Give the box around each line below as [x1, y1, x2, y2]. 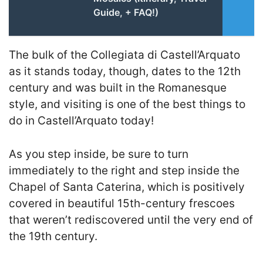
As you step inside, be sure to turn [9, 147, 188, 161]
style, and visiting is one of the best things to [9, 97, 245, 111]
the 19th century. [9, 229, 97, 243]
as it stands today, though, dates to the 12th [9, 65, 241, 78]
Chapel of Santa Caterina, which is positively [9, 180, 245, 194]
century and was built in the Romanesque [9, 81, 227, 95]
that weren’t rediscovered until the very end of [9, 213, 253, 227]
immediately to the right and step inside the [9, 163, 240, 177]
